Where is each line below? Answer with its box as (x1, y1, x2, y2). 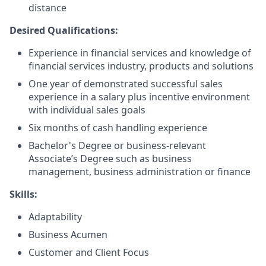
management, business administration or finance (28, 165, 251, 178)
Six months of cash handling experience (28, 121, 207, 134)
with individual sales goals (28, 103, 145, 116)
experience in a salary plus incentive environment (28, 90, 250, 103)
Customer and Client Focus (28, 246, 149, 259)
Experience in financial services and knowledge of (28, 46, 251, 59)
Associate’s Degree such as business (28, 152, 192, 165)
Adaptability (28, 210, 82, 223)
